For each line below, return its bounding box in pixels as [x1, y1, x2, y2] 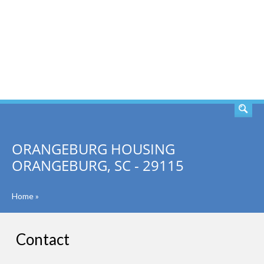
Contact [16, 230, 70, 249]
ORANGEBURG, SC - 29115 [12, 156, 184, 175]
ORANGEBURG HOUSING [12, 139, 175, 159]
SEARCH [195, 43, 239, 57]
